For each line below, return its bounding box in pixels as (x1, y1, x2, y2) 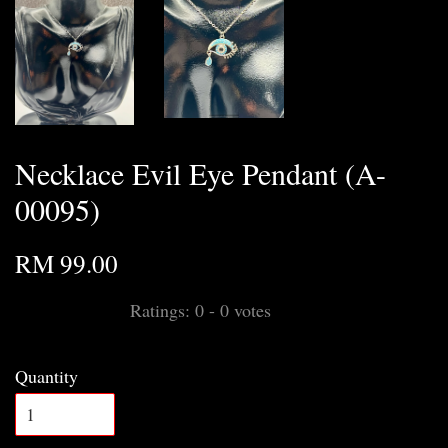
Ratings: (130, 298, 195, 323)
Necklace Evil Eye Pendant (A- (15, 153, 386, 194)
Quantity (15, 364, 78, 389)
